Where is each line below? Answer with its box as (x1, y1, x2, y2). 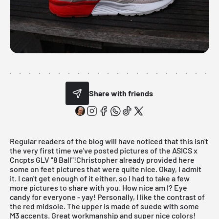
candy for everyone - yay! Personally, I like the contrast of (10, 192, 205, 201)
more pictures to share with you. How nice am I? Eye (10, 182, 187, 192)
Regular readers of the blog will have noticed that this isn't (10, 136, 208, 146)
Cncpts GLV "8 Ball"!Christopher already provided (10, 154, 178, 164)
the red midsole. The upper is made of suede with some (10, 201, 199, 211)
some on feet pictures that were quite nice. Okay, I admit (10, 164, 201, 174)
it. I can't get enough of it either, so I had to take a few (10, 173, 190, 183)
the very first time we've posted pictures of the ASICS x (10, 145, 197, 155)
